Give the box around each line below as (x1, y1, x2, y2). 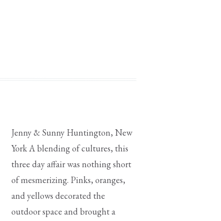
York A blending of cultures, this (11, 143, 128, 154)
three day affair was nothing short (11, 158, 131, 170)
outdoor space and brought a (11, 206, 115, 217)
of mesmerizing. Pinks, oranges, (11, 174, 125, 185)
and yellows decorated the (11, 190, 105, 201)
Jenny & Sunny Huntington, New (11, 127, 132, 138)
